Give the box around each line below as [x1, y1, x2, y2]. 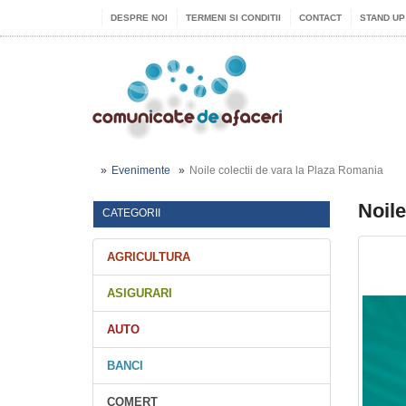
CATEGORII [102, 207, 160, 219]
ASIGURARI [107, 286, 172, 300]
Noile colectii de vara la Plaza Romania [189, 164, 383, 177]
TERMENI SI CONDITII [186, 13, 281, 23]
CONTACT [299, 13, 342, 23]
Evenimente [111, 164, 170, 177]
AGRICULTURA [107, 250, 190, 264]
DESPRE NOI [111, 13, 168, 23]
